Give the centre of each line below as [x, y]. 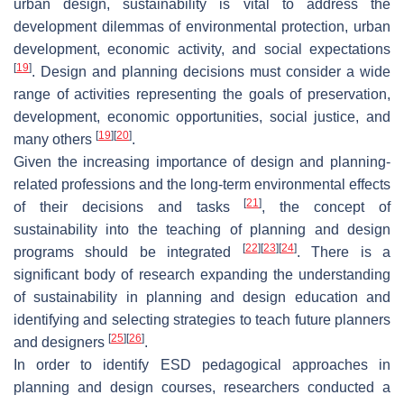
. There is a [344, 252]
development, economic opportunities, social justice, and [202, 116]
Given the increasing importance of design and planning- [202, 161]
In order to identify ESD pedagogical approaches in [202, 364]
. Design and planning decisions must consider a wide [211, 71]
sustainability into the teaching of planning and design [202, 229]
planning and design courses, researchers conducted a [202, 387]
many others [55, 139]
